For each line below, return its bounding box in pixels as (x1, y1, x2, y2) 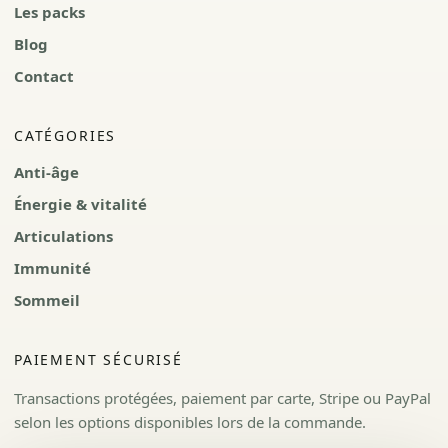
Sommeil (14, 289, 80, 310)
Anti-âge (14, 161, 79, 182)
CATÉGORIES (14, 125, 117, 145)
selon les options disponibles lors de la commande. (14, 411, 366, 432)
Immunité (14, 257, 91, 278)
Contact (14, 65, 74, 86)
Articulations (14, 225, 113, 246)
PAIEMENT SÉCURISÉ (14, 349, 183, 369)
